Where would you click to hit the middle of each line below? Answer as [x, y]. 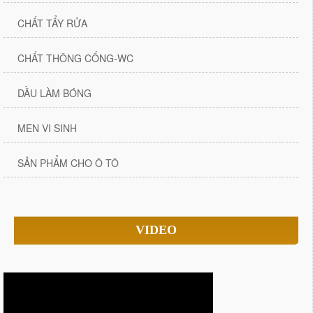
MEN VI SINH [47, 128]
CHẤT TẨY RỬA [52, 23]
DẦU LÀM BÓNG [54, 93]
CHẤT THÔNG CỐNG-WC [75, 58]
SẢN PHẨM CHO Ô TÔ [68, 163]
